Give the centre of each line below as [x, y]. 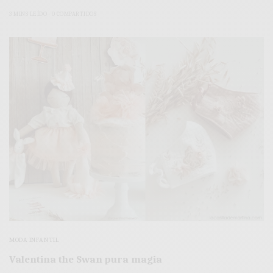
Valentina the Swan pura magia [86, 259]
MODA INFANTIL [34, 239]
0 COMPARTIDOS [74, 14]
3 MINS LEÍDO [28, 14]
